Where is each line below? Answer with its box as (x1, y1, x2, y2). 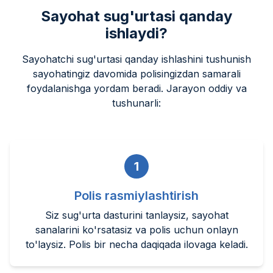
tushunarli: (112, 96, 161, 109)
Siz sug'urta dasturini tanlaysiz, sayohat (44, 208, 229, 221)
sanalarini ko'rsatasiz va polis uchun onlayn (35, 223, 238, 236)
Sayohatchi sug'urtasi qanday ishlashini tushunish (22, 52, 251, 65)
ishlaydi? (105, 24, 168, 42)
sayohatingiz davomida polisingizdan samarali (32, 67, 241, 80)
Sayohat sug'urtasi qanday (41, 7, 232, 25)
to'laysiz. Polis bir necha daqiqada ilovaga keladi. (25, 238, 248, 250)
